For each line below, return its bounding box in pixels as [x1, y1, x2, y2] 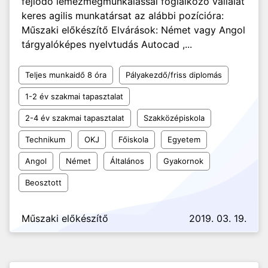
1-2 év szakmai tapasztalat [25, 92, 123, 101]
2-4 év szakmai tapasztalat [25, 113, 124, 123]
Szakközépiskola [144, 113, 205, 123]
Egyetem [167, 135, 200, 144]
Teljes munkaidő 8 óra [25, 70, 106, 80]
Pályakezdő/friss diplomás [126, 70, 222, 80]
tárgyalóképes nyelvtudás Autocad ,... [22, 38, 192, 50]
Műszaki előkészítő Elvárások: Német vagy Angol [22, 24, 245, 36]
